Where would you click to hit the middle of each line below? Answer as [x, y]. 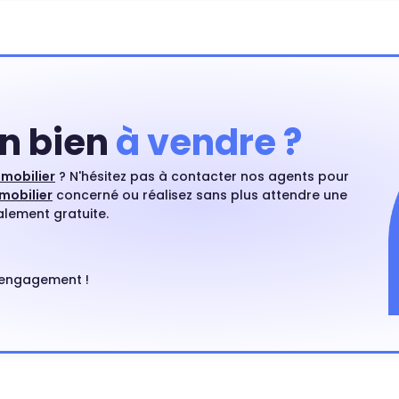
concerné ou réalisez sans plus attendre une [200, 195]
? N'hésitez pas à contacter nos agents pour [202, 176]
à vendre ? [209, 142]
